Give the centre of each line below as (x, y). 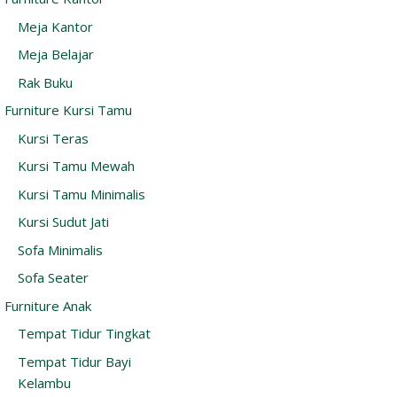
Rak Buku (45, 82)
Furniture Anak (48, 305)
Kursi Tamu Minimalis (82, 194)
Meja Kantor (55, 26)
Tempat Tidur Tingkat (84, 334)
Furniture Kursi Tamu (68, 110)
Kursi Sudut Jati (63, 222)
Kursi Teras (53, 138)
